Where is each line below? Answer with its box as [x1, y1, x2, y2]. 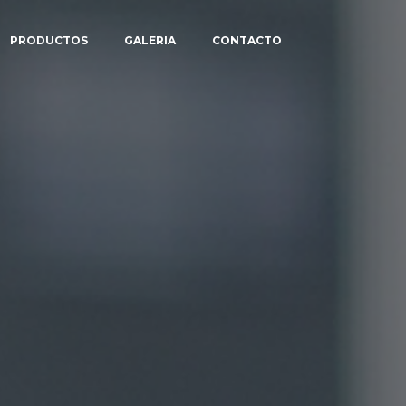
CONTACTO [212, 34, 282, 47]
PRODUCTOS [10, 34, 88, 47]
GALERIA [124, 34, 176, 47]
